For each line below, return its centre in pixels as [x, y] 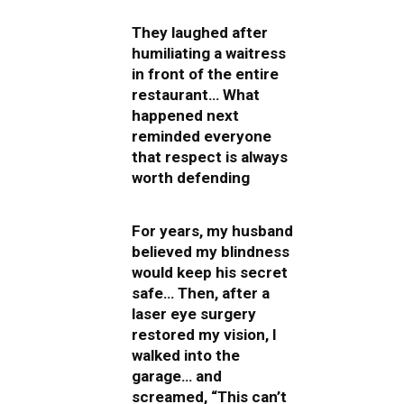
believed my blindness [211, 252]
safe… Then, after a [201, 294]
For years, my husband [212, 231]
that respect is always [210, 156]
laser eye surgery [194, 314]
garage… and [177, 376]
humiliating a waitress [209, 53]
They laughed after [200, 32]
